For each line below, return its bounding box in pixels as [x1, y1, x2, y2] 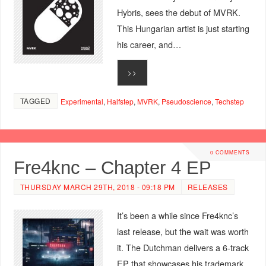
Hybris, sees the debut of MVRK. [116, 6, 240, 19]
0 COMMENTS [210, 148, 250, 156]
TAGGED [20, 95, 51, 106]
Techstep [214, 96, 244, 106]
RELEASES [187, 181, 228, 192]
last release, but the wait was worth [116, 224, 249, 237]
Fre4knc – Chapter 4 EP [13, 157, 211, 178]
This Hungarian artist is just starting [116, 22, 249, 35]
